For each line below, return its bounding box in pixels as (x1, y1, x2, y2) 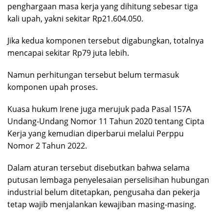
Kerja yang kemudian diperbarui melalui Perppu (7, 128, 184, 139)
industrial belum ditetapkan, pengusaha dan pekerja (7, 187, 200, 198)
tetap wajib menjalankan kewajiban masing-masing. (7, 199, 196, 210)
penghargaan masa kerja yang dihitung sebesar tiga (7, 1, 198, 12)
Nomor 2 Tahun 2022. (7, 140, 87, 152)
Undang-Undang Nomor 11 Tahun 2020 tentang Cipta (7, 116, 204, 127)
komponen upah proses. (7, 82, 98, 93)
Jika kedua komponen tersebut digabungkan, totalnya (7, 35, 204, 46)
